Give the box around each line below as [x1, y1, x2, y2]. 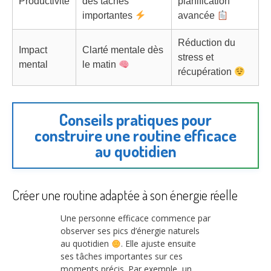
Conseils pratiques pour [59, 109, 212, 129]
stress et [178, 52, 214, 63]
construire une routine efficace [34, 125, 237, 145]
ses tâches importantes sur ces [60, 250, 183, 263]
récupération [178, 67, 234, 77]
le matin [82, 59, 119, 70]
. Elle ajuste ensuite [120, 238, 196, 250]
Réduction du [178, 38, 235, 48]
